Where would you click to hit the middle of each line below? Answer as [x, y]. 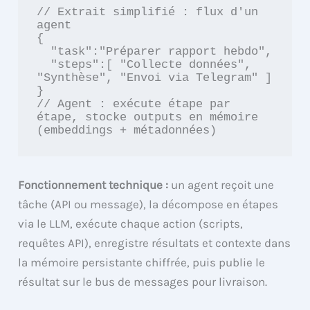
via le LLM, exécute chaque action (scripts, [131, 223]
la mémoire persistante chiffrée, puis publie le [142, 262]
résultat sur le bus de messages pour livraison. [143, 281]
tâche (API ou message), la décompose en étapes [148, 204]
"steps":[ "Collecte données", [44, 65]
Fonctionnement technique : [93, 184]
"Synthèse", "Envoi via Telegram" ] [155, 78]
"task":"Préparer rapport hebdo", [44, 52]
